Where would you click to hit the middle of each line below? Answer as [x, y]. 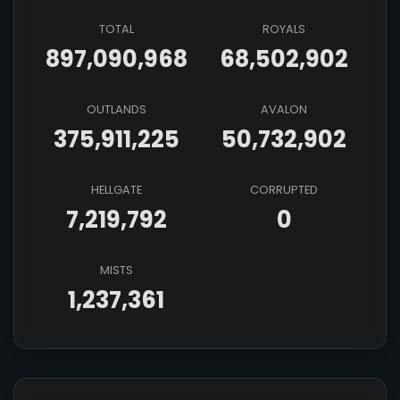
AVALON [284, 109]
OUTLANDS [116, 109]
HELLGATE [116, 190]
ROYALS [284, 29]
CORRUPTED [284, 190]
